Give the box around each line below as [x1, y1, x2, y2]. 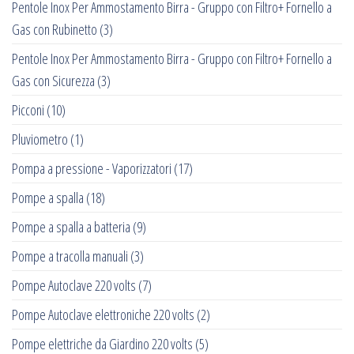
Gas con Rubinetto [12, 20, 97, 40]
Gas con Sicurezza [12, 71, 95, 91]
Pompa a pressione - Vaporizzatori [12, 159, 171, 179]
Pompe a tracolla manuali [12, 247, 128, 266]
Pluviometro [12, 130, 68, 149]
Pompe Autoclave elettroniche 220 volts [12, 305, 194, 325]
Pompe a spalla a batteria [12, 217, 130, 237]
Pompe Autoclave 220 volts [12, 276, 136, 296]
